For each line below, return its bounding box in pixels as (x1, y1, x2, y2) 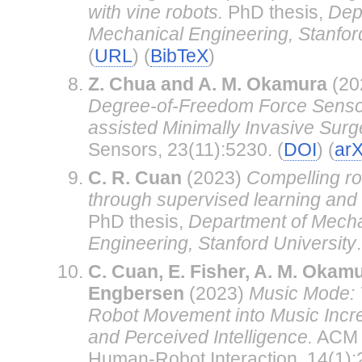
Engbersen (87, 282, 184, 304)
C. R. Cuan (87, 166, 182, 188)
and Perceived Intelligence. (87, 326, 313, 347)
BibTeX (149, 44, 208, 66)
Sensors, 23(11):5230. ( (87, 138, 284, 160)
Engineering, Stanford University (87, 232, 356, 254)
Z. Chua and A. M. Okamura (87, 73, 327, 95)
